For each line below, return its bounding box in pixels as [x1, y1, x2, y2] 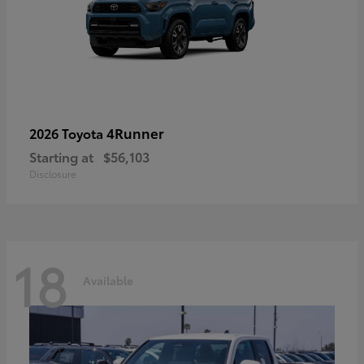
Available [83, 272, 133, 289]
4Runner [106, 122, 164, 142]
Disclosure [29, 166, 76, 180]
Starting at [29, 146, 93, 166]
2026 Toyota [29, 123, 106, 142]
